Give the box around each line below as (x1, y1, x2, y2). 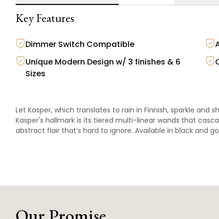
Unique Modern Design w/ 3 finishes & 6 (25, 56, 180, 67)
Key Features (16, 10, 74, 25)
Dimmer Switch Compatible (25, 39, 134, 50)
